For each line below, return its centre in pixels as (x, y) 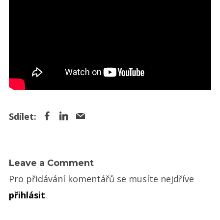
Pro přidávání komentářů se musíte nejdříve (101, 179)
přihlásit (27, 195)
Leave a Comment (51, 163)
